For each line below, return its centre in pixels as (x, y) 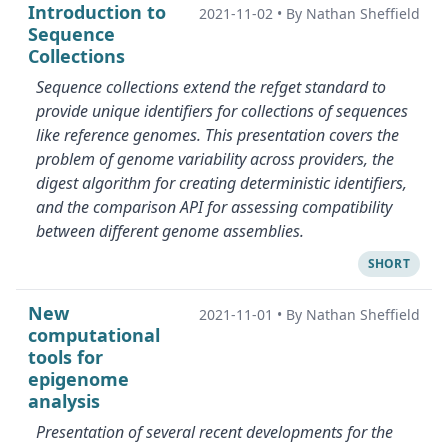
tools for (65, 357)
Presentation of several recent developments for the (214, 432)
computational (94, 335)
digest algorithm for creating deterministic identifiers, (221, 183)
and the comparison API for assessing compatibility (214, 207)
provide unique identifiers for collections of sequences (222, 111)
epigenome (78, 379)
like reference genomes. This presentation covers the (217, 135)
